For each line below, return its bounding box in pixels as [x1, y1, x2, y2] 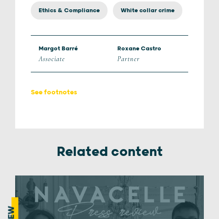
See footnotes [31, 88, 77, 96]
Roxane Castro [117, 45, 161, 52]
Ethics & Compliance [39, 7, 100, 14]
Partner [117, 55, 140, 63]
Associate [39, 55, 66, 63]
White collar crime [121, 7, 175, 14]
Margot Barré [39, 45, 78, 52]
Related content [56, 144, 163, 160]
